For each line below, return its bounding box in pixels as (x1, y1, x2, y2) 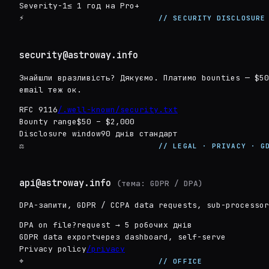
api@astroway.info (19, 176, 116, 189)
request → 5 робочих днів (77, 219, 192, 230)
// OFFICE (159, 256, 202, 265)
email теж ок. (19, 84, 82, 95)
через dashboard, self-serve (96, 231, 226, 242)
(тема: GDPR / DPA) (116, 178, 203, 189)
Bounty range (19, 116, 77, 127)
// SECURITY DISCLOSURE (159, 14, 266, 23)
